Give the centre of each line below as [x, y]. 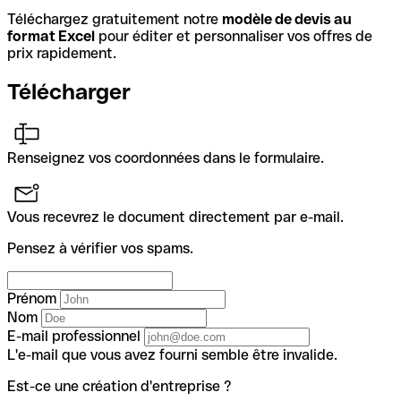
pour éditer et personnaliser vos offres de [234, 36]
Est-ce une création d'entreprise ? [119, 386]
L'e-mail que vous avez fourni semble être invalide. [172, 354]
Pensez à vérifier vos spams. [100, 248]
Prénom [32, 298]
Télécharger [69, 91]
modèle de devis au [287, 19]
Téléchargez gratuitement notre [115, 19]
